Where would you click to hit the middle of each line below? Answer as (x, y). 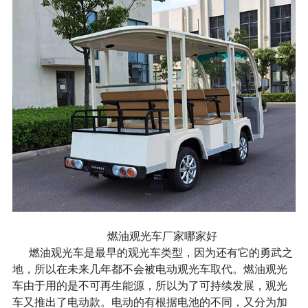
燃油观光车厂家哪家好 (162, 235)
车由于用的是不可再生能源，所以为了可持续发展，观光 (150, 285)
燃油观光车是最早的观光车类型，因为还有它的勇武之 (161, 252)
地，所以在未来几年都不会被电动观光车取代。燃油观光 (150, 268)
